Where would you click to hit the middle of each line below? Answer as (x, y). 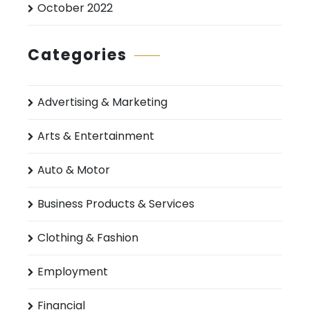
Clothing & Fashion (88, 238)
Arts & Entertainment (96, 136)
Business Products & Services (116, 204)
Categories (77, 55)
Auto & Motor (74, 170)
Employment (73, 272)
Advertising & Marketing (102, 102)
